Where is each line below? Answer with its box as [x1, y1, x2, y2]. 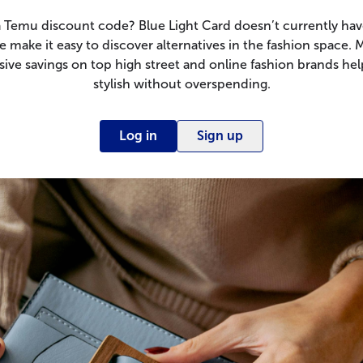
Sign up [197, 128, 243, 143]
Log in [119, 128, 157, 143]
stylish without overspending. [92, 76, 271, 92]
